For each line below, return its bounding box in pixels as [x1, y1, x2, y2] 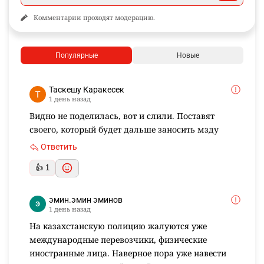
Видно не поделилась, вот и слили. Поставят [29, 110, 214, 122]
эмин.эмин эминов [49, 194, 123, 204]
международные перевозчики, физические [29, 233, 207, 245]
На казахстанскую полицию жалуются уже [29, 220, 207, 232]
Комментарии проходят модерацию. [34, 13, 155, 22]
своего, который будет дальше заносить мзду [29, 124, 219, 136]
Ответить [41, 141, 77, 151]
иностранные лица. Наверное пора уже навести [29, 247, 226, 259]
